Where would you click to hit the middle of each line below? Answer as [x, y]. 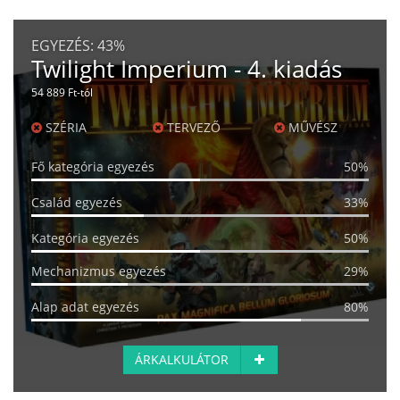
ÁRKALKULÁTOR [181, 360]
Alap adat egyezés [85, 307]
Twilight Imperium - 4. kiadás [187, 69]
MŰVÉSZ [311, 128]
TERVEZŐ [192, 128]
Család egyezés [77, 203]
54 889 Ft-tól [62, 92]
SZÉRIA [64, 128]
